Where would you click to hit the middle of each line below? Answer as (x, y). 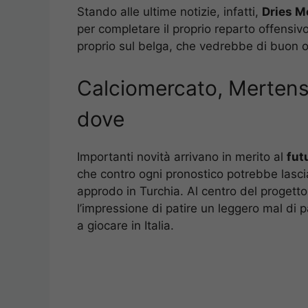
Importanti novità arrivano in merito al (182, 156)
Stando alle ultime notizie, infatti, (169, 12)
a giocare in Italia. (125, 225)
